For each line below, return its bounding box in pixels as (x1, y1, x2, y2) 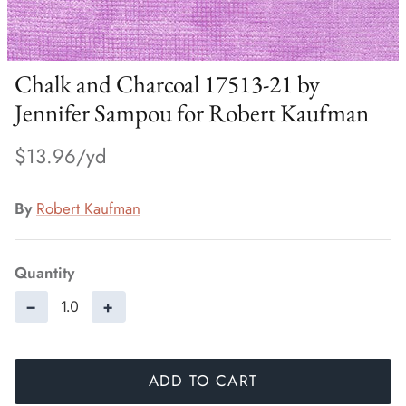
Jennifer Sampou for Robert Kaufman (14, 97, 369, 130)
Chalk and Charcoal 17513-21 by (14, 68, 320, 101)
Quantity (14, 261, 74, 284)
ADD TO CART (148, 370, 258, 392)
